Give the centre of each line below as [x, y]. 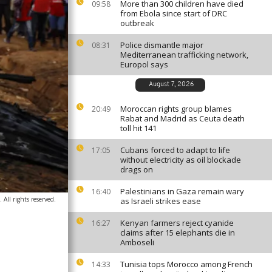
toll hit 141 [138, 128]
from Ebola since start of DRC [174, 13]
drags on [137, 169]
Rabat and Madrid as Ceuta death [182, 118]
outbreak [137, 23]
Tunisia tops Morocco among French [186, 264]
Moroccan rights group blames [176, 109]
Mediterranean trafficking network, [184, 55]
